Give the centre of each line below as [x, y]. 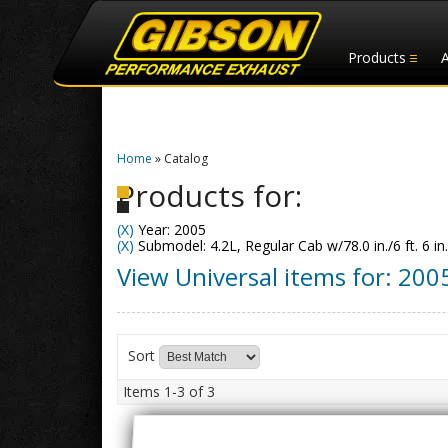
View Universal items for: [257, 276]
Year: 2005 [170, 229]
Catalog [186, 158]
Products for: [209, 195]
